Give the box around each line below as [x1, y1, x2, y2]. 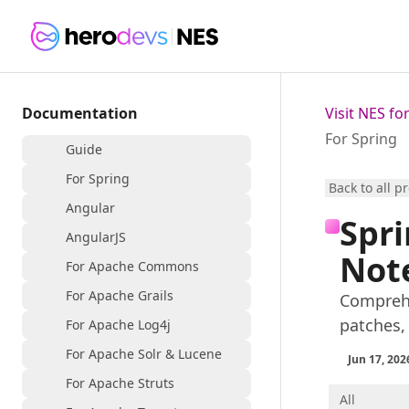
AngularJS [66, 228, 126, 246]
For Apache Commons [66, 257, 199, 275]
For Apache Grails [66, 287, 173, 304]
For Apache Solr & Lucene [66, 345, 222, 362]
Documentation [22, 103, 138, 123]
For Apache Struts [66, 374, 174, 392]
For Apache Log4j [66, 316, 171, 333]
